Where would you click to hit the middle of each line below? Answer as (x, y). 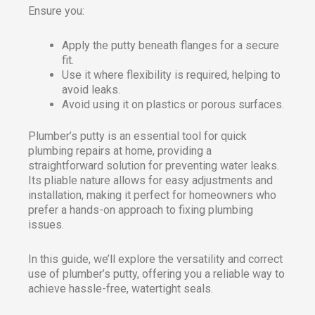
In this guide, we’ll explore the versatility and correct (155, 259)
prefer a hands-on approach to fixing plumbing (141, 210)
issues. (46, 225)
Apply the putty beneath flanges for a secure (171, 46)
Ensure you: (56, 11)
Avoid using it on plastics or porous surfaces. (173, 105)
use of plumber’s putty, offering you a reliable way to (156, 274)
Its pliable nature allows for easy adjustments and (150, 181)
